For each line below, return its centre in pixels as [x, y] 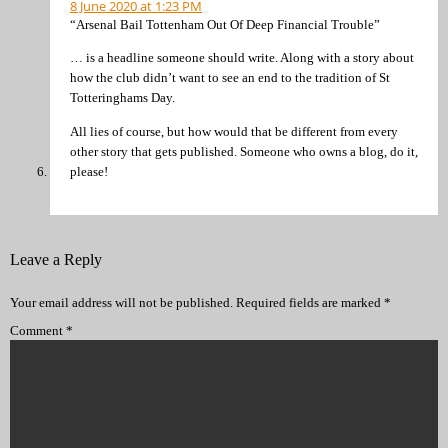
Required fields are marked [310, 303]
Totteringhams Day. [122, 98]
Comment [38, 331]
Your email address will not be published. [121, 303]
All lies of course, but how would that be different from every [234, 131]
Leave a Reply [56, 259]
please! [89, 171]
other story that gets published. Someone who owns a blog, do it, [244, 151]
